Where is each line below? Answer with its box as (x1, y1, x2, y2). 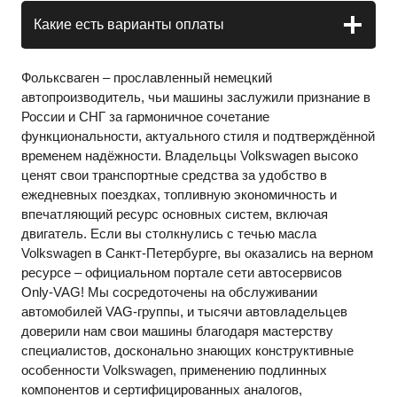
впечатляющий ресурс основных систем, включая (21, 206, 328, 222)
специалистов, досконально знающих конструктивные (21, 343, 354, 359)
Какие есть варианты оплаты (34, 17, 224, 33)
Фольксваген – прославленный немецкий (21, 70, 272, 86)
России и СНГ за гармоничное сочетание (21, 109, 269, 125)
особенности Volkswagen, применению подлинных (21, 362, 327, 378)
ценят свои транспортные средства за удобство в (21, 167, 327, 183)
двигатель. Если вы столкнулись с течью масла (21, 226, 316, 242)
